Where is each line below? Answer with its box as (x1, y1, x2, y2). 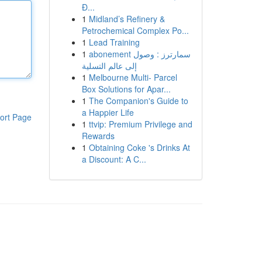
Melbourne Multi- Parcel (88, 71, 177, 83)
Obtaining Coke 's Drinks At (88, 142, 190, 153)
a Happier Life (81, 106, 134, 118)
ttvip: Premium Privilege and (88, 118, 192, 130)
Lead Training (88, 36, 140, 48)
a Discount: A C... (81, 153, 146, 165)
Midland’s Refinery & (88, 13, 165, 25)
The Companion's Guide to (88, 95, 188, 106)
